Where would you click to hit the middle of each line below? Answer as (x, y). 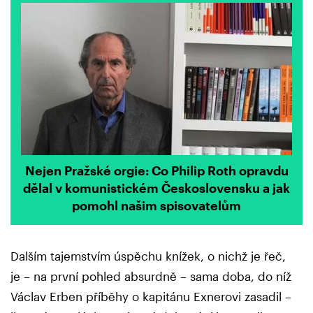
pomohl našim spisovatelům (156, 206)
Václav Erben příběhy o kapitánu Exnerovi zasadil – (151, 296)
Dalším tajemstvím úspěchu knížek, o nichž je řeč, (148, 255)
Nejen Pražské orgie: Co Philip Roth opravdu (156, 171)
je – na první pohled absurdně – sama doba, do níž (151, 276)
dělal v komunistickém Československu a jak (156, 188)
